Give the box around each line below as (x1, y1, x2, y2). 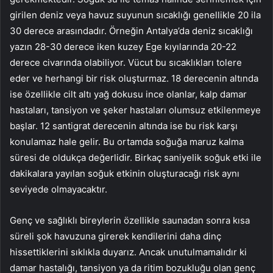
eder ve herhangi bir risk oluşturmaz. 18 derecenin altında (10, 72, 258, 84)
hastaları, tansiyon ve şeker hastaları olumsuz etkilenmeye (10, 104, 261, 116)
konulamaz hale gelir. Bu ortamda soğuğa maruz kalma (10, 135, 244, 147)
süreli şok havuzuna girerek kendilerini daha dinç (10, 230, 221, 242)
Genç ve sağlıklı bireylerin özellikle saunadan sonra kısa (10, 214, 250, 226)
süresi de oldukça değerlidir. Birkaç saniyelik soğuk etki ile (10, 151, 261, 163)
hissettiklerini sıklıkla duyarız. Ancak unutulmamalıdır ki (10, 246, 247, 258)
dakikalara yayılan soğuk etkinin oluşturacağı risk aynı (10, 167, 239, 179)
